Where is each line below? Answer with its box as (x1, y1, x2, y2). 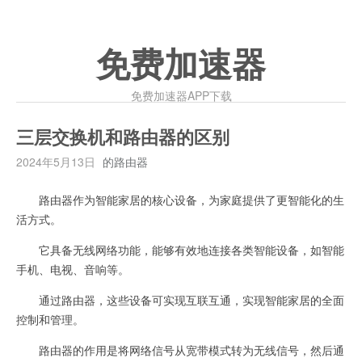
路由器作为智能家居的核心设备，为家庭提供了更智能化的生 (16, 192, 344, 208)
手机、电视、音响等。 (16, 261, 129, 277)
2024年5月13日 (16, 154, 95, 170)
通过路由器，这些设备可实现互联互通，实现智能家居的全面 (16, 292, 344, 308)
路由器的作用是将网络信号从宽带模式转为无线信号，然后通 (16, 342, 344, 358)
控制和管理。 (16, 311, 84, 327)
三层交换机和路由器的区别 (16, 128, 229, 149)
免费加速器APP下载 (130, 87, 232, 103)
